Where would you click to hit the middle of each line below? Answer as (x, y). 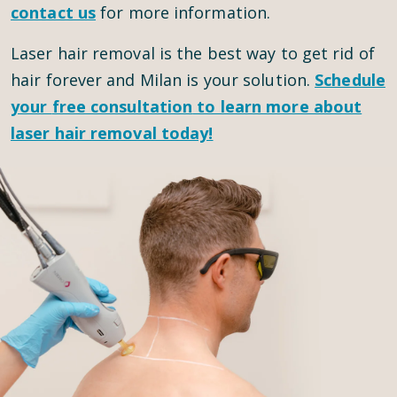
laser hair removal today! (112, 133)
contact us (53, 12)
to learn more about (277, 106)
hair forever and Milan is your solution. (163, 80)
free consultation (122, 106)
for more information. (183, 12)
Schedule (350, 80)
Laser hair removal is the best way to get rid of (193, 53)
